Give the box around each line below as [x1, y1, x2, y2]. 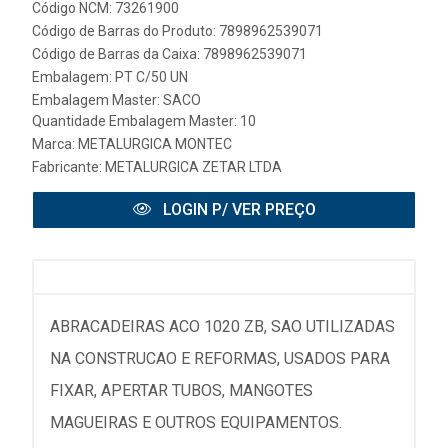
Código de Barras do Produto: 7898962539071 [32, 23, 323, 39]
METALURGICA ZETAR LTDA [105, 159, 282, 175]
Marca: [32, 136, 78, 152]
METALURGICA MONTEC [78, 136, 232, 152]
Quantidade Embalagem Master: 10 [32, 113, 256, 129]
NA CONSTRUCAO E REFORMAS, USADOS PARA [50, 349, 390, 368]
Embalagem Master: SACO [32, 92, 201, 108]
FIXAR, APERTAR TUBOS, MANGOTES [50, 381, 313, 400]
